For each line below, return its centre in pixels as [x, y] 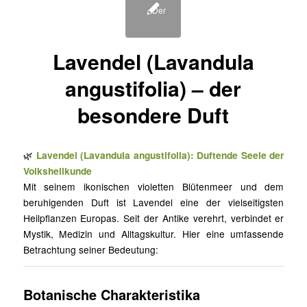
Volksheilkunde [57, 171]
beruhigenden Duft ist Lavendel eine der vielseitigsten [153, 202]
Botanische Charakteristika [111, 295]
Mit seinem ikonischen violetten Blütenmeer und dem [153, 187]
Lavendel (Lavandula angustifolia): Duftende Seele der [160, 155]
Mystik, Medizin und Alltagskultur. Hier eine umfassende [153, 234]
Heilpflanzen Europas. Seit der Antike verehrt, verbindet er [153, 218]
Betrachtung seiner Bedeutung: [90, 250]
